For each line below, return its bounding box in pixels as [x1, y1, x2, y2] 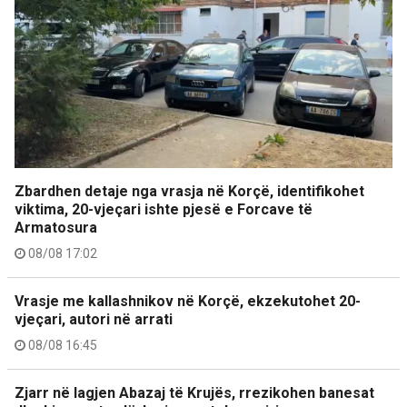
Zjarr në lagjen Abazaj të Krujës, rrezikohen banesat [15, 384, 374, 402]
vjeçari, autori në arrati [15, 311, 173, 328]
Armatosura [15, 219, 97, 236]
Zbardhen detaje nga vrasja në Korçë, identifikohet [15, 183, 364, 200]
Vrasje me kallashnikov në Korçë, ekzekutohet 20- [15, 293, 361, 310]
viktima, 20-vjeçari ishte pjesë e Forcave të [15, 201, 313, 218]
